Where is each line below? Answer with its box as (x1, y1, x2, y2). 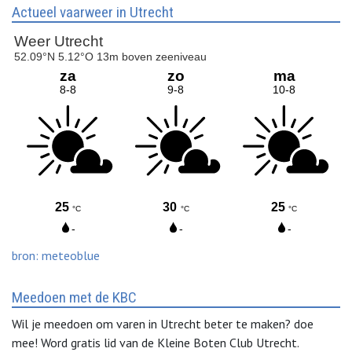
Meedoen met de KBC (12, 288, 137, 306)
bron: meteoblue (12, 247, 100, 263)
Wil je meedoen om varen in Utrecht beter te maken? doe (12, 315, 313, 332)
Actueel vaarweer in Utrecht (12, 2, 174, 21)
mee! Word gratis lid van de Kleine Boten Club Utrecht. (12, 334, 299, 350)
